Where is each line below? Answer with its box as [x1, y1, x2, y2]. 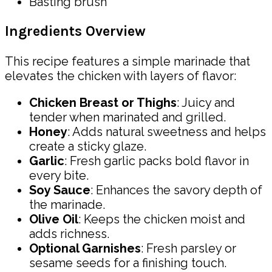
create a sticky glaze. [29, 138, 146, 154]
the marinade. [29, 197, 105, 212]
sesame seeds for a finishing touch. [29, 255, 226, 270]
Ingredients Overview [5, 23, 146, 40]
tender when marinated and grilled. [29, 109, 226, 124]
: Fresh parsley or [141, 240, 236, 256]
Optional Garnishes [29, 240, 141, 256]
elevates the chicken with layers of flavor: [5, 68, 236, 83]
